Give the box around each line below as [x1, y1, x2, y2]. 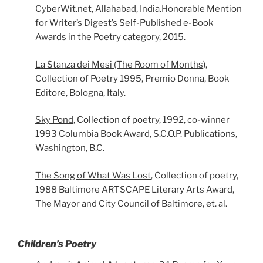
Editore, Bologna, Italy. [35, 87, 126, 98]
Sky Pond [35, 114, 73, 125]
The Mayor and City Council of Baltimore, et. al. [35, 198, 227, 209]
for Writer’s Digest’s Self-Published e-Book [35, 18, 213, 28]
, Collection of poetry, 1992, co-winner [73, 114, 230, 125]
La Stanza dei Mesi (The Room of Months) [35, 59, 205, 70]
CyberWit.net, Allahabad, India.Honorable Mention [35, 4, 242, 14]
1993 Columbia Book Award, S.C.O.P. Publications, [35, 129, 237, 139]
